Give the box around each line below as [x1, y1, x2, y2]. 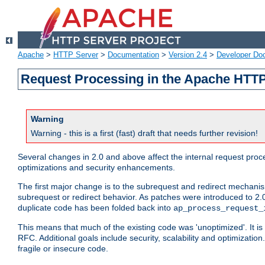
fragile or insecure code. [18, 244, 108, 254]
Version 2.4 [169, 50, 207, 60]
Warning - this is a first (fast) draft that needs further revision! [31, 128, 258, 138]
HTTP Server [53, 50, 98, 60]
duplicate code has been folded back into [18, 203, 173, 213]
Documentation [108, 50, 159, 60]
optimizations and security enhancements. [18, 163, 175, 173]
